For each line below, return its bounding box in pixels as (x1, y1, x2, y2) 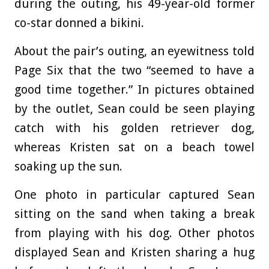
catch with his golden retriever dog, (14, 120, 255, 135)
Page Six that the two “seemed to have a (14, 62, 255, 77)
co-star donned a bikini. (14, 15, 144, 30)
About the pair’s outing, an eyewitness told (14, 43, 255, 58)
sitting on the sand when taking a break (14, 206, 255, 221)
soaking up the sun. (14, 159, 122, 174)
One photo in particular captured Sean (14, 187, 255, 202)
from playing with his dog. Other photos (14, 225, 255, 240)
